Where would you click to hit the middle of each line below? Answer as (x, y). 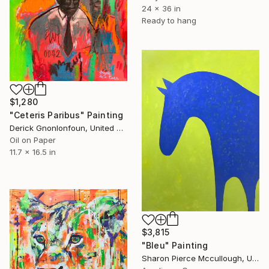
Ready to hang (169, 21)
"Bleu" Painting (175, 246)
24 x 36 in (161, 9)
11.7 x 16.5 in (33, 152)
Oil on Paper (33, 140)
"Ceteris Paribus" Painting (67, 115)
